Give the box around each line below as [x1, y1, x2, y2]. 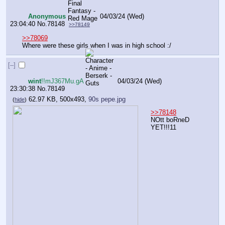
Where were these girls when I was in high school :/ [22, 42, 171, 50]
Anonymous [28, 12, 66, 20]
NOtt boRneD [151, 116, 189, 124]
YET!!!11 [151, 123, 176, 131]
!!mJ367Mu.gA [41, 77, 84, 85]
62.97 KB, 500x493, [29, 95, 88, 103]
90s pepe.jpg [88, 95, 126, 103]
